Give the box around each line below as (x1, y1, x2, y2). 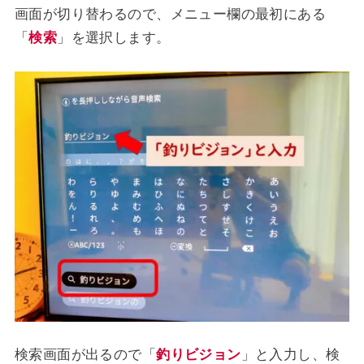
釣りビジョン (156, 346, 241, 362)
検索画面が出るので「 (14, 346, 157, 362)
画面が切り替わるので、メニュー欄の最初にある (14, 6, 327, 22)
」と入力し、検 (240, 346, 340, 362)
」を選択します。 (57, 29, 171, 45)
